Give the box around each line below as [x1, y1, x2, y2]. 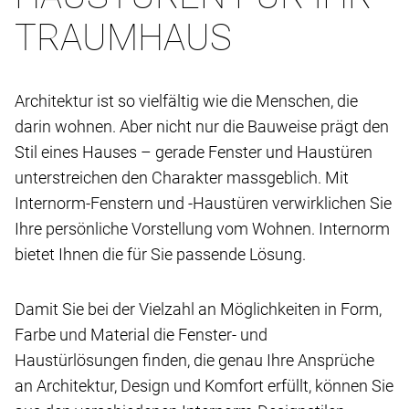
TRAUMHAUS [15, 16, 232, 59]
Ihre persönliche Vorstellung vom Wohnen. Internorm [15, 218, 390, 238]
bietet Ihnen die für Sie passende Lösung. [15, 244, 306, 264]
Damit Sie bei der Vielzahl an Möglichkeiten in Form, [15, 299, 382, 319]
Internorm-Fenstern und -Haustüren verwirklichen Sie [15, 193, 392, 213]
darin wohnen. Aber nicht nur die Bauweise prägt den [15, 116, 389, 136]
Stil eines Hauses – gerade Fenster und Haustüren [15, 142, 372, 162]
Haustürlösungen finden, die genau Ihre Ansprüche [15, 350, 374, 370]
